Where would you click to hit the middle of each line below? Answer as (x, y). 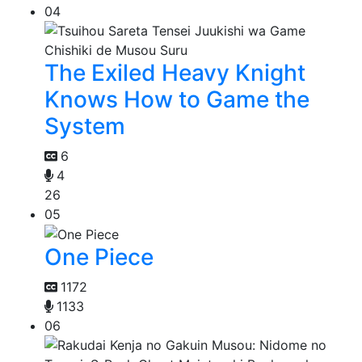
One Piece (99, 257)
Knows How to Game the (177, 99)
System (85, 126)
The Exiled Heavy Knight (175, 72)
